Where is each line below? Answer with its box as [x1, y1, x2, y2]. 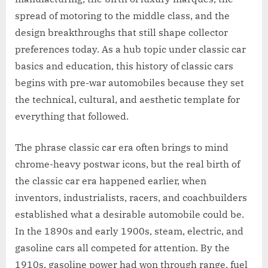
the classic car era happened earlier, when [15, 174, 206, 187]
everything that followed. [15, 109, 129, 122]
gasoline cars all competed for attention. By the [15, 241, 230, 254]
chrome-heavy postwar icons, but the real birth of [15, 157, 240, 170]
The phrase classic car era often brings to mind [15, 141, 229, 153]
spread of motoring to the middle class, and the [15, 9, 230, 22]
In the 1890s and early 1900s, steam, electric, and [15, 224, 243, 237]
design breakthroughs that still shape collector [15, 26, 228, 38]
